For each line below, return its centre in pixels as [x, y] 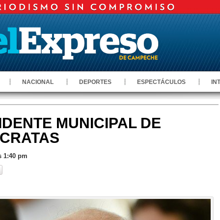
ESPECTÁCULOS [161, 82]
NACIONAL [38, 82]
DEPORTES [95, 82]
